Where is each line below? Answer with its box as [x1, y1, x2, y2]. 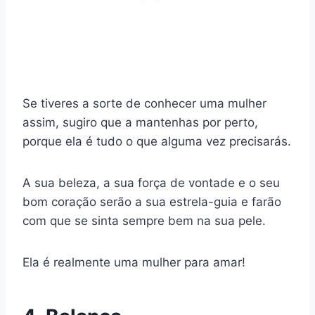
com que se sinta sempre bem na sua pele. [22, 214, 266, 229]
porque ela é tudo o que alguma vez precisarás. [22, 134, 291, 149]
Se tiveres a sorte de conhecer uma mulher [22, 96, 266, 111]
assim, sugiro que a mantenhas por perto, [22, 115, 258, 130]
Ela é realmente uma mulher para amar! [22, 255, 245, 270]
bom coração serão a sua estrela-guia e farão [22, 195, 281, 210]
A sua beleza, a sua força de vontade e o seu [22, 176, 280, 191]
